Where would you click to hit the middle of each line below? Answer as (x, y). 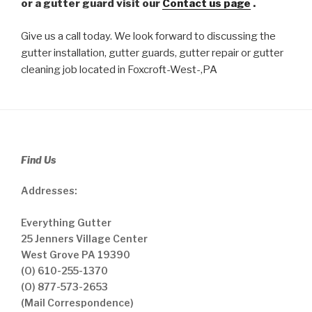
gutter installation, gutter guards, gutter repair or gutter (152, 53)
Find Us (38, 159)
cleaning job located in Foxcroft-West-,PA (119, 69)
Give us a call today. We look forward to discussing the (148, 36)
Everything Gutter (66, 222)
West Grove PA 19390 (76, 254)
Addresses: (49, 190)
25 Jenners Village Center (84, 238)
